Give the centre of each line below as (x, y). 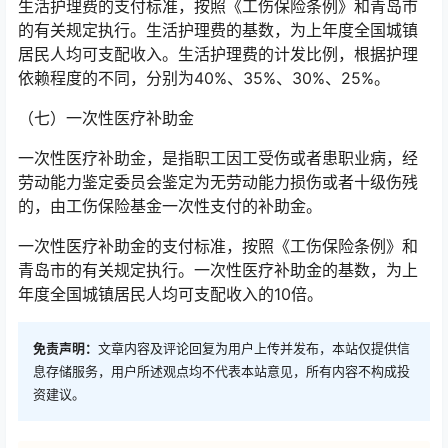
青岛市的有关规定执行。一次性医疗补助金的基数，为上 (218, 270)
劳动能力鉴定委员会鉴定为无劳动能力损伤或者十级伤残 (218, 182)
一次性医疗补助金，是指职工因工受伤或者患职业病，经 (218, 158)
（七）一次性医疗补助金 (106, 118)
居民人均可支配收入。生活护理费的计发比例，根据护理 (218, 54)
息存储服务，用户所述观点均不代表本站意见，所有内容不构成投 (221, 371)
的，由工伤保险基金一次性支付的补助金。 (170, 206)
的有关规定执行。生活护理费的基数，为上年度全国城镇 (218, 30)
